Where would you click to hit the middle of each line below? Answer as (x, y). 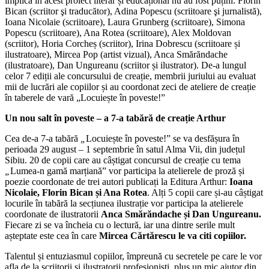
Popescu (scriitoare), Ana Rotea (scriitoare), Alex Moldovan (118, 32)
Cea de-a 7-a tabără (41, 138)
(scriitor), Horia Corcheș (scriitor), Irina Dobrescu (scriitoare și (122, 43)
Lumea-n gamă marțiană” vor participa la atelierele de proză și (127, 171)
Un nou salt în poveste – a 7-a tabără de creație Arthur (115, 118)
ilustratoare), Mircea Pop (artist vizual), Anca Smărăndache (116, 54)
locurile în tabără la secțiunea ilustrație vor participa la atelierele (124, 203)
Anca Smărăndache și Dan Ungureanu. (181, 214)
